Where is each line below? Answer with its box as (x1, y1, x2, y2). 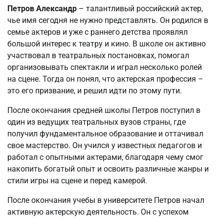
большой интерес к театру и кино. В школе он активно (7, 39, 206, 48)
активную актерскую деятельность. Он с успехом (7, 207, 189, 217)
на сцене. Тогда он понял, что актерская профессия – (7, 74, 203, 84)
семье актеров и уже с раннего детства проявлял (7, 27, 188, 37)
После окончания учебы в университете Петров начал (7, 195, 204, 205)
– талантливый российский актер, (77, 3, 203, 13)
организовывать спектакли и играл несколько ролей (7, 62, 202, 72)
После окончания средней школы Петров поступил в (7, 105, 200, 115)
